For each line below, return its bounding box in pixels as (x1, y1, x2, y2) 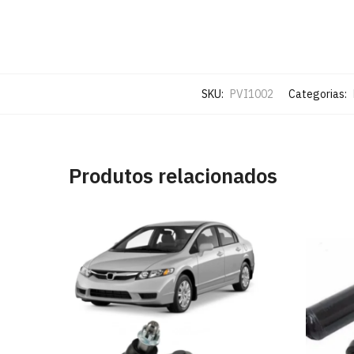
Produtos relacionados (69, 161, 278, 189)
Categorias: (288, 86, 349, 101)
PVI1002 (229, 86, 273, 101)
